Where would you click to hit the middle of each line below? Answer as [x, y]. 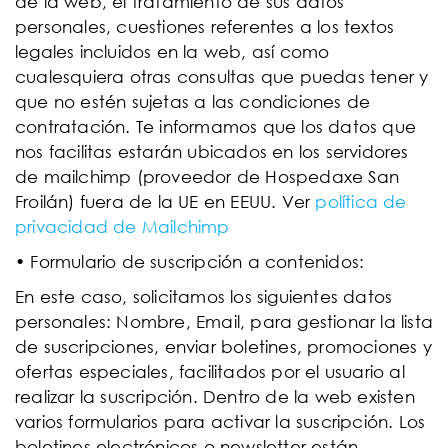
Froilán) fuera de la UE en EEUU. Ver [165, 201]
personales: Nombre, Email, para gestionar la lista [224, 321]
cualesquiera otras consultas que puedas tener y [222, 76]
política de [361, 201]
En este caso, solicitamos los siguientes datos [204, 296]
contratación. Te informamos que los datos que [216, 126]
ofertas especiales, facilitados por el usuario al [210, 371]
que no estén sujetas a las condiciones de [193, 101]
